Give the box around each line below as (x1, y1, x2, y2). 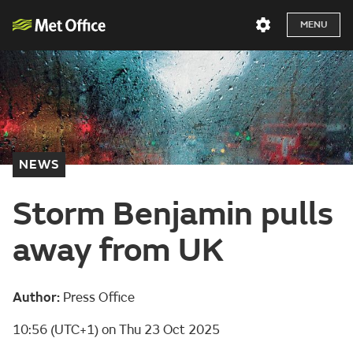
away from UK (13, 229, 224, 271)
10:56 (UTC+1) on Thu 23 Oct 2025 (13, 321, 220, 338)
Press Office (60, 288, 135, 306)
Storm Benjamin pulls (13, 193, 333, 235)
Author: (13, 288, 60, 306)
